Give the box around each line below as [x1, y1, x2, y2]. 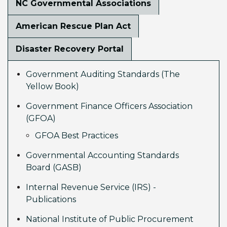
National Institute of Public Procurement [26, 214, 194, 224]
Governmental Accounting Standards [26, 150, 179, 160]
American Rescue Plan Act [16, 21, 131, 31]
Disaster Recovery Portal [16, 44, 124, 54]
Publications [26, 195, 76, 204]
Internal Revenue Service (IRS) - [26, 182, 156, 192]
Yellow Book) [26, 82, 79, 91]
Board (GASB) [26, 163, 82, 172]
